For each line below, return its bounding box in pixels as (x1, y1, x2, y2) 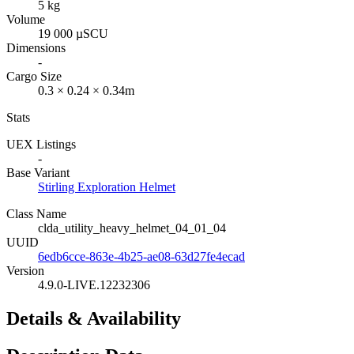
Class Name (6, 206, 66, 220)
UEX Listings (6, 137, 76, 151)
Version (6, 263, 44, 277)
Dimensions (6, 40, 66, 55)
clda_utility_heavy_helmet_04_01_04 (38, 220, 226, 235)
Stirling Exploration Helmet (38, 179, 175, 194)
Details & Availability (6, 307, 181, 329)
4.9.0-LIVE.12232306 (38, 277, 150, 292)
